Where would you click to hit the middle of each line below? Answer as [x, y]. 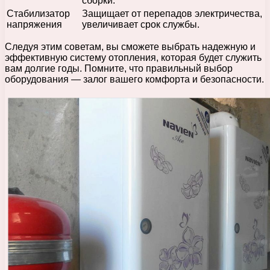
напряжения [34, 24]
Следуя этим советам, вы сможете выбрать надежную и [130, 46]
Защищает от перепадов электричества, [172, 13]
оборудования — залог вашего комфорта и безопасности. [134, 79]
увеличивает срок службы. [141, 24]
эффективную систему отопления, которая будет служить [133, 57]
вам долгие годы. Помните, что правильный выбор [119, 68]
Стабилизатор [38, 13]
